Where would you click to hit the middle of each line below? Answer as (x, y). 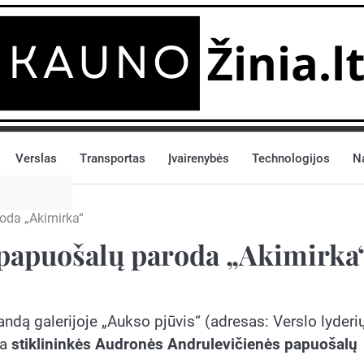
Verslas (36, 158)
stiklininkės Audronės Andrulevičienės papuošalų (184, 344)
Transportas (113, 158)
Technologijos (291, 158)
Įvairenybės (199, 158)
